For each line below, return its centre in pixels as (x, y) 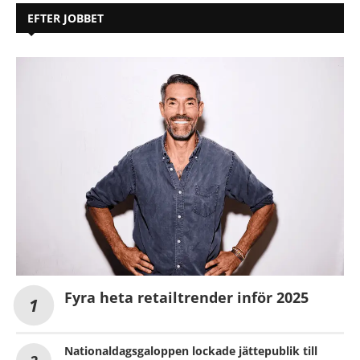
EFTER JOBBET (65, 18)
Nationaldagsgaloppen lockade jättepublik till (191, 350)
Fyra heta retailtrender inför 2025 (188, 297)
